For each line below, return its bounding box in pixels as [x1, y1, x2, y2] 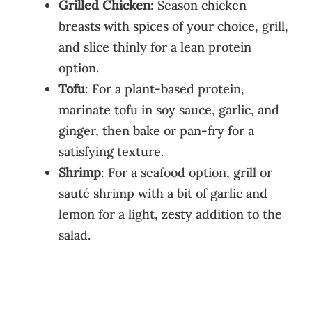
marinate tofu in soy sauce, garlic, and [58, 101, 279, 118]
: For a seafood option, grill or [101, 164, 272, 180]
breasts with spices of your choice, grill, [58, 17, 288, 34]
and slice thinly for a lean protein [58, 38, 251, 55]
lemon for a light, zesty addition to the [58, 205, 282, 222]
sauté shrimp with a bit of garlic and [58, 185, 267, 201]
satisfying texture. [58, 143, 164, 159]
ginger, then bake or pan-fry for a [58, 122, 254, 139]
